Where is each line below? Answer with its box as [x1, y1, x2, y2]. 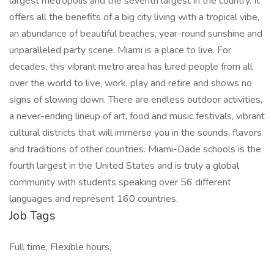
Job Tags [9, 207, 56, 224]
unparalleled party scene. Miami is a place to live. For [9, 43, 231, 57]
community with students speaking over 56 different [9, 176, 231, 189]
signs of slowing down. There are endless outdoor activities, [9, 93, 262, 106]
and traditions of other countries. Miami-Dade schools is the [9, 143, 261, 156]
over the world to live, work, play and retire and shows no [9, 76, 252, 90]
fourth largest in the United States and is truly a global [9, 159, 239, 172]
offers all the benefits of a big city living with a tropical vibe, [9, 10, 259, 24]
